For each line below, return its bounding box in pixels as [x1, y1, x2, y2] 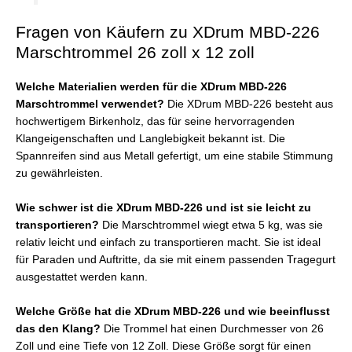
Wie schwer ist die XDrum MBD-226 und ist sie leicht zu [16, 202, 311, 214]
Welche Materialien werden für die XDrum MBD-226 [16, 81, 287, 93]
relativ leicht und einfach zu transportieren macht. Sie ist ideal [16, 236, 321, 249]
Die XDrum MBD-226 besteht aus [164, 98, 333, 111]
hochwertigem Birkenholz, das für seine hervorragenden [16, 115, 295, 128]
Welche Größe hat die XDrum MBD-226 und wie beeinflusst [16, 305, 330, 317]
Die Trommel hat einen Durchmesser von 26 [101, 322, 324, 335]
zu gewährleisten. [16, 167, 103, 180]
